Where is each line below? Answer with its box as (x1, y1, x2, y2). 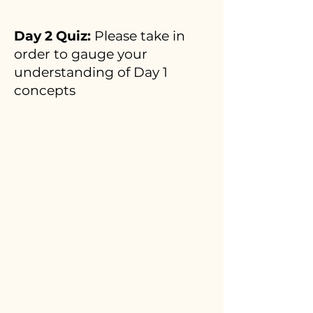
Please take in (94, 28, 185, 44)
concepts (14, 82, 75, 99)
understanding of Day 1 (14, 64, 168, 80)
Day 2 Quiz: (14, 28, 94, 44)
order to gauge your (14, 46, 147, 62)
